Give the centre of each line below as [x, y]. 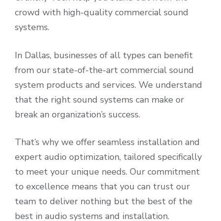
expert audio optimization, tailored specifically [108, 157]
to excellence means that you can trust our [102, 187]
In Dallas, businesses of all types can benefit [104, 55]
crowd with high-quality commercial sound [102, 12]
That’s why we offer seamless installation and [107, 142]
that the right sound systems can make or [99, 99]
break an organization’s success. [77, 114]
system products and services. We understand [109, 85]
